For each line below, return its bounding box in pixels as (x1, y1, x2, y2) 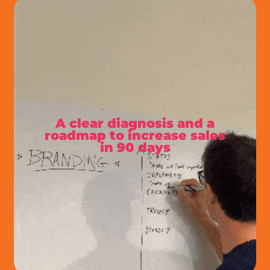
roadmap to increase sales (45, 128, 225, 143)
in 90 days (99, 140, 171, 155)
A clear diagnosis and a (55, 116, 215, 131)
